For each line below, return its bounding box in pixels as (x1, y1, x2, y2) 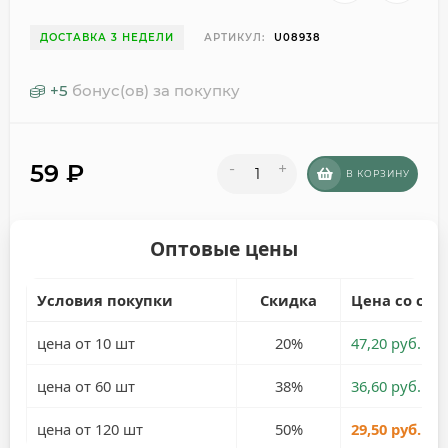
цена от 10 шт (36, 333, 135, 353)
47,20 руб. (350, 333, 421, 353)
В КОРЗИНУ (346, 168, 410, 179)
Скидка (260, 290, 317, 310)
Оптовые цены (150, 235, 298, 262)
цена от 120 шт (36, 419, 143, 439)
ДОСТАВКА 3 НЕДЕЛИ (40, 31, 174, 44)
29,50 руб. (350, 419, 421, 439)
